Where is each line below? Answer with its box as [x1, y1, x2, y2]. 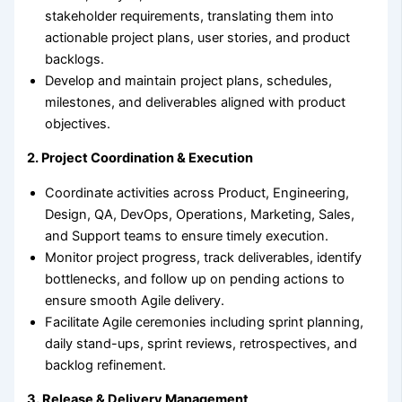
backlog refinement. [45, 356, 167, 373]
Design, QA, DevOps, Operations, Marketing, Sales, [45, 205, 355, 223]
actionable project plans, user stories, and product [45, 29, 351, 46]
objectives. [45, 115, 111, 132]
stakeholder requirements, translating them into [45, 7, 335, 24]
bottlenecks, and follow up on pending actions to [45, 270, 345, 287]
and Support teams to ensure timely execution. [45, 227, 329, 244]
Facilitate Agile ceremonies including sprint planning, [45, 313, 364, 330]
